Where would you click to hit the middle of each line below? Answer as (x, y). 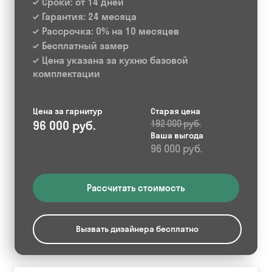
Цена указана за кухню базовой (115, 60)
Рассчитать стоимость (136, 188)
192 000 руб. (175, 124)
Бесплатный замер (85, 46)
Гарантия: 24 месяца (89, 16)
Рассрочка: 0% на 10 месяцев (110, 31)
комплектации (66, 73)
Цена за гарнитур (68, 111)
